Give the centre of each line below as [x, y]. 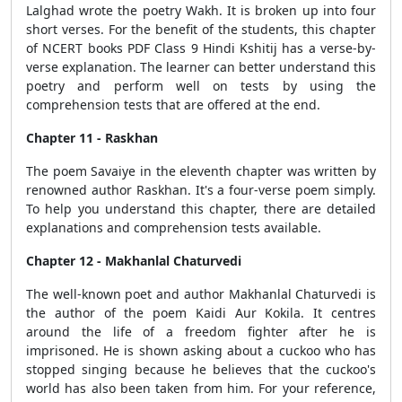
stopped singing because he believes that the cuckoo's [201, 369]
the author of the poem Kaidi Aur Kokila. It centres [201, 313]
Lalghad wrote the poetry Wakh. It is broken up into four [201, 10]
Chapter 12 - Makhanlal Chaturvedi [135, 261]
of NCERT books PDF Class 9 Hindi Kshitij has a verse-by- [201, 48]
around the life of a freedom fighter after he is [201, 332]
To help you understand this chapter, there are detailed [201, 209]
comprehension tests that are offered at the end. [173, 105]
